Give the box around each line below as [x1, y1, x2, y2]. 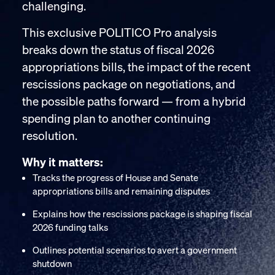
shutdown [33, 257, 72, 269]
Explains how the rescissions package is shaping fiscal [33, 207, 252, 220]
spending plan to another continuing [22, 110, 211, 126]
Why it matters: [22, 154, 103, 169]
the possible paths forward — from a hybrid [22, 93, 246, 109]
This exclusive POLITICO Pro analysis [22, 25, 217, 40]
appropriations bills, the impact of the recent [22, 59, 250, 74]
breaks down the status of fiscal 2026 [22, 42, 214, 57]
